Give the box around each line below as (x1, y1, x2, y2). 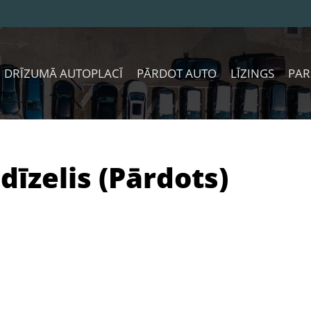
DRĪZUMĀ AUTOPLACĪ (4, 65, 123, 81)
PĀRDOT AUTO (137, 65, 217, 81)
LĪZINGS (230, 65, 274, 81)
